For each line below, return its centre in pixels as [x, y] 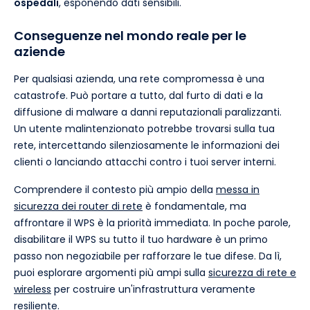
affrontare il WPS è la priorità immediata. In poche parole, [152, 222]
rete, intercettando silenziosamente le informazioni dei [147, 145]
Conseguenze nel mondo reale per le [130, 35]
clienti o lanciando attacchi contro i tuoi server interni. [145, 162]
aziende [39, 51]
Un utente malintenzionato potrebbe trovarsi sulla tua [144, 128]
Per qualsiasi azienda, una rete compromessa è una [139, 79]
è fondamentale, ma [194, 206]
